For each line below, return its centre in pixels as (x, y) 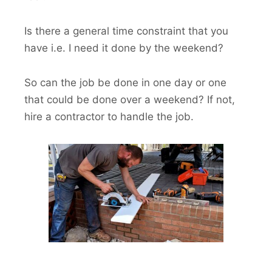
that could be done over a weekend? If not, (130, 99)
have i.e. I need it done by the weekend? (124, 48)
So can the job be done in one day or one (125, 82)
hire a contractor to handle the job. (109, 116)
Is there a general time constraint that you (126, 31)
